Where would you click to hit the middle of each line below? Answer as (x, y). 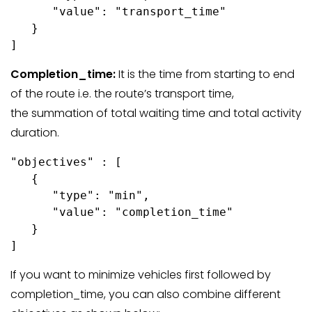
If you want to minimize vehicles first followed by (141, 275)
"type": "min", (80, 195)
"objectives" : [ (66, 162)
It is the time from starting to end (206, 74)
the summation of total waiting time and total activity (156, 113)
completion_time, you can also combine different (146, 294)
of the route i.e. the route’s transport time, (122, 94)
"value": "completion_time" (122, 212)
